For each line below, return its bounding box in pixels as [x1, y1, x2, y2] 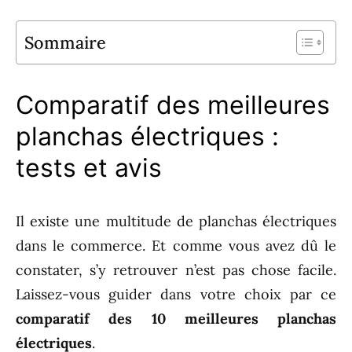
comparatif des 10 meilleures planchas [16, 310, 336, 328]
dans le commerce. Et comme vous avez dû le [16, 236, 336, 255]
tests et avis [16, 152, 162, 183]
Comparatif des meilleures [16, 90, 330, 120]
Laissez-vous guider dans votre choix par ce [16, 285, 336, 303]
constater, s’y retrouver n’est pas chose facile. [16, 261, 336, 279]
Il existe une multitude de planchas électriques [16, 212, 336, 230]
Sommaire [24, 31, 106, 53]
